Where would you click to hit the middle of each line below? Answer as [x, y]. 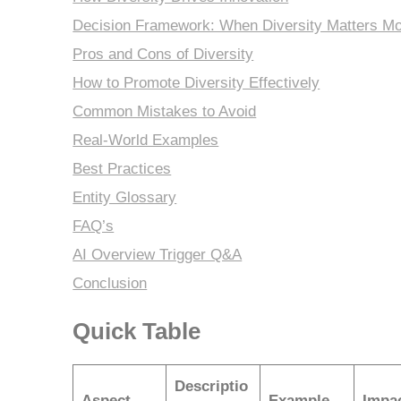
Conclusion [110, 283]
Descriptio [211, 387]
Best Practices [122, 168]
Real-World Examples [146, 140]
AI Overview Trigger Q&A [158, 254]
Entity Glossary [125, 197]
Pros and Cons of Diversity [163, 54]
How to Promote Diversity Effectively [196, 82]
